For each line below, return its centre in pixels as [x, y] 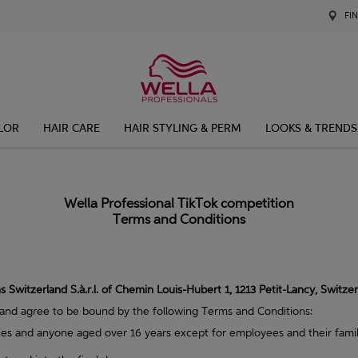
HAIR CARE [71, 128]
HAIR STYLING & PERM [182, 128]
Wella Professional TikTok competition [179, 203]
